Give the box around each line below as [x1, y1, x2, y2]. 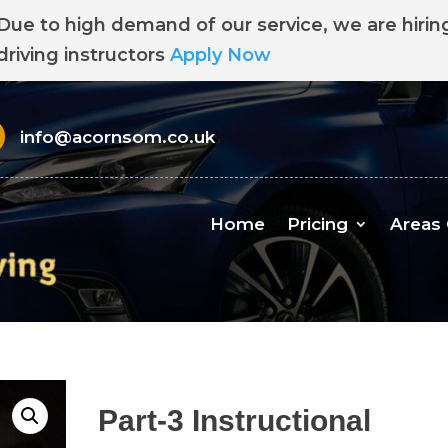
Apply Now [170, 44, 271, 66]
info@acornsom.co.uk [19, 127, 215, 147]
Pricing [286, 214, 348, 234]
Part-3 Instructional [98, 404, 372, 437]
